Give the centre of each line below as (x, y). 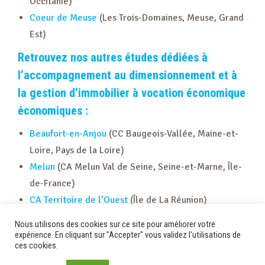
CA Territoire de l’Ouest (79, 200)
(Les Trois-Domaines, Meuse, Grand (170, 18)
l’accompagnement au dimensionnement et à (127, 75)
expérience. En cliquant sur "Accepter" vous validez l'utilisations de (128, 235)
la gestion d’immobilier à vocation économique (132, 93)
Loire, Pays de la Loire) (77, 150)
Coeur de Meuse (63, 18)
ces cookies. (36, 245)
